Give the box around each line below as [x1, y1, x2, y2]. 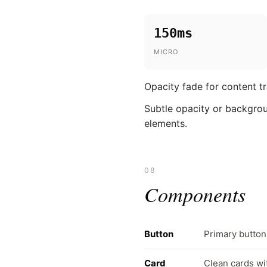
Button [144, 228, 173, 240]
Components [144, 180, 246, 207]
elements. [144, 117, 187, 129]
